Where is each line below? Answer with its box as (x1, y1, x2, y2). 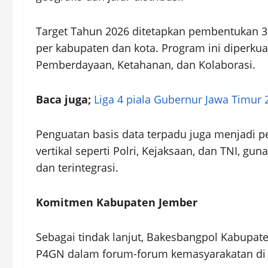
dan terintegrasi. (36, 160, 118, 175)
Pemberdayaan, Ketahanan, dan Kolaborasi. (36, 57, 255, 72)
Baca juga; (36, 92, 94, 107)
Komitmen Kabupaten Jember (36, 195, 197, 210)
